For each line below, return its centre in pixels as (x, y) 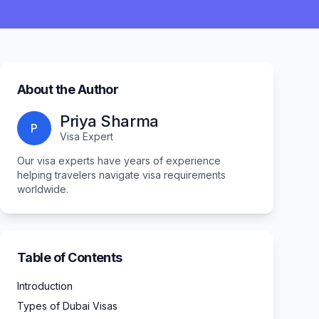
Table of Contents (70, 257)
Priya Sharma (109, 121)
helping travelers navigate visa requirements (121, 175)
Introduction (45, 286)
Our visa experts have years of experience (119, 161)
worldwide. (43, 189)
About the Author (68, 89)
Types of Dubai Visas (67, 306)
